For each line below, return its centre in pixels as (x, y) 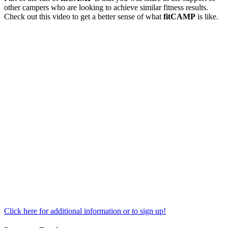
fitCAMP (179, 16)
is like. (207, 16)
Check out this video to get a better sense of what (84, 16)
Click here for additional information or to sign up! (85, 211)
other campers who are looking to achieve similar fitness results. (106, 7)
